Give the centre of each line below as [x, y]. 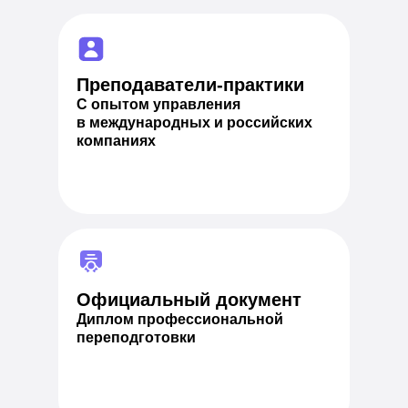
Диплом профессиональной [180, 319]
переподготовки [136, 337]
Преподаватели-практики [190, 85]
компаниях [116, 141]
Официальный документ [189, 300]
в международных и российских [194, 122]
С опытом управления [158, 104]
